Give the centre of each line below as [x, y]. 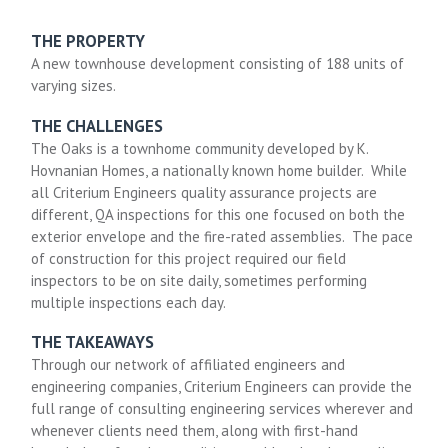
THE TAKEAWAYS [93, 342]
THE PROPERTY [88, 41]
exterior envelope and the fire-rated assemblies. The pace [222, 236]
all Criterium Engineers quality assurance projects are [204, 192]
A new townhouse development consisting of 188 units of [218, 64]
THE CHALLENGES [97, 125]
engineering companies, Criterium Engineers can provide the [222, 387]
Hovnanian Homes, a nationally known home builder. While [219, 170]
